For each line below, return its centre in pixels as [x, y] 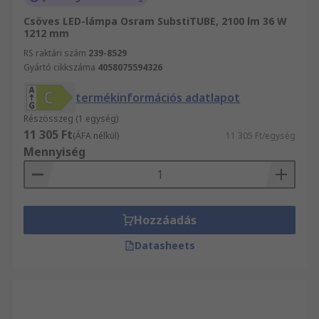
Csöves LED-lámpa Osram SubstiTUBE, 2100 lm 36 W [155, 21]
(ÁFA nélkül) [96, 136]
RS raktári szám [55, 53]
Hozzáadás [165, 220]
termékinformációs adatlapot [158, 98]
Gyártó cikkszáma [59, 67]
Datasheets [164, 245]
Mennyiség [54, 152]
